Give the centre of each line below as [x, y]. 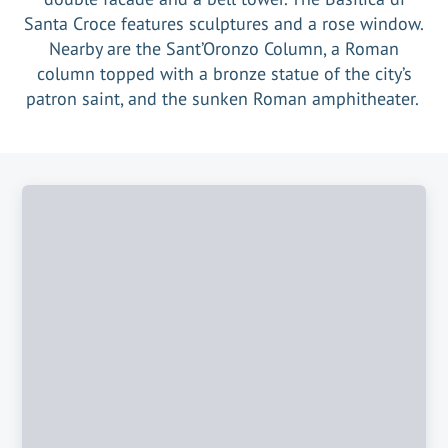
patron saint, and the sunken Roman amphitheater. [224, 98]
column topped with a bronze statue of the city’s [224, 73]
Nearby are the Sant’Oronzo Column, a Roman [224, 48]
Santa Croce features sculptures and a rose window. [224, 23]
